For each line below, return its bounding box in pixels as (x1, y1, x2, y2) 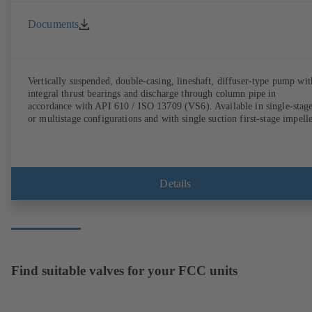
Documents (28, 17, 79, 30)
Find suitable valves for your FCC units (11, 263, 237, 278)
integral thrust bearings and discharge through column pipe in (28, 88, 276, 99)
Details (159, 177, 192, 189)
